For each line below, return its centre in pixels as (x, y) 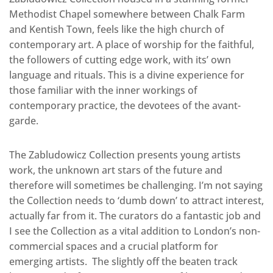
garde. (24, 120)
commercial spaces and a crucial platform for (114, 246)
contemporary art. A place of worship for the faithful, (132, 44)
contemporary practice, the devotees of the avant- (125, 105)
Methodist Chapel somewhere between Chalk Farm (127, 14)
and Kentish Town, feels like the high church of (117, 29)
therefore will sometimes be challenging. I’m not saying (136, 185)
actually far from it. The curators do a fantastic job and (135, 215)
